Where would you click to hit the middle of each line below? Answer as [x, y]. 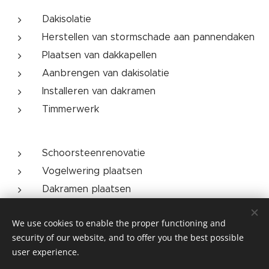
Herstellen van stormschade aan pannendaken [148, 37]
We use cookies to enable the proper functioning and [119, 223]
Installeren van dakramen [99, 91]
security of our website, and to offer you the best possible [128, 237]
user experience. [46, 252]
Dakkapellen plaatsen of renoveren [123, 207]
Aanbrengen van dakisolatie [106, 73]
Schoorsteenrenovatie [94, 153]
